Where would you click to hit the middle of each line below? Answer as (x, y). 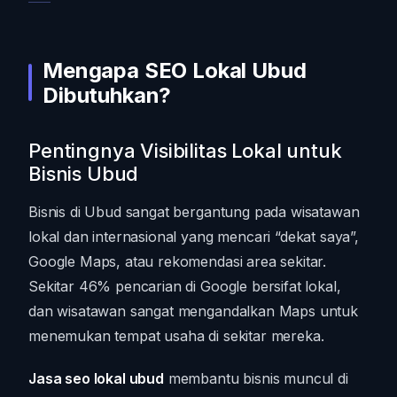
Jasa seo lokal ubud (96, 378)
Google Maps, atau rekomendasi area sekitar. (178, 261)
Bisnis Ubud (84, 173)
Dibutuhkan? (107, 95)
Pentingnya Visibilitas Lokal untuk (185, 150)
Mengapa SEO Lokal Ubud (175, 70)
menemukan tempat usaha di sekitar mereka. (176, 335)
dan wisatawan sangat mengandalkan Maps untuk (193, 311)
